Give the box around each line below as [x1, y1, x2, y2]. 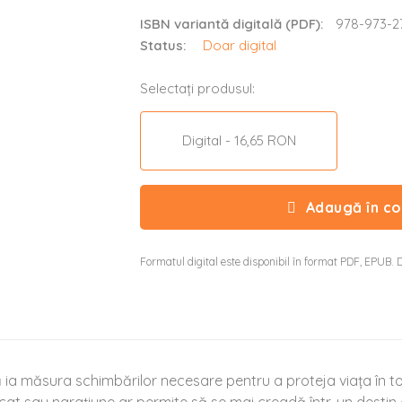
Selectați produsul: [140, 80, 255, 97]
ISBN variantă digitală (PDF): [140, 15, 323, 32]
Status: [140, 37, 186, 54]
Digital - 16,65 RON [181, 132, 296, 149]
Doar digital [203, 37, 276, 54]
